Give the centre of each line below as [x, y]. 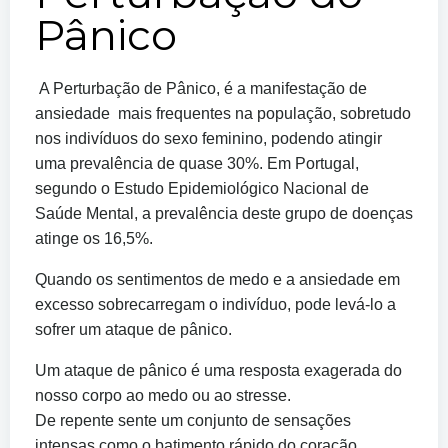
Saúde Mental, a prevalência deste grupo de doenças [224, 213]
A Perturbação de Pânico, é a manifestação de [201, 88]
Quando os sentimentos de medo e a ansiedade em [217, 279]
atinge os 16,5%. [94, 238]
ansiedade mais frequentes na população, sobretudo [223, 113]
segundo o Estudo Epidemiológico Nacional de [202, 188]
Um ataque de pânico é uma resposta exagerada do [218, 370]
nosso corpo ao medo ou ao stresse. [163, 395]
